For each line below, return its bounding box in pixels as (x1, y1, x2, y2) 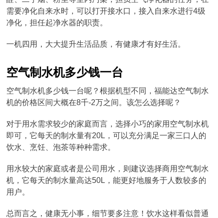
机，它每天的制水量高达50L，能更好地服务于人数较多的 (6, 176, 207, 184)
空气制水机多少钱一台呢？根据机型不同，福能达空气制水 (6, 87, 209, 95)
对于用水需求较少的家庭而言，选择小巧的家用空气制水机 (6, 120, 209, 128)
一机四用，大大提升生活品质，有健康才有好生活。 (6, 40, 186, 48)
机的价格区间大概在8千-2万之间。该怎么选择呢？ (6, 98, 182, 107)
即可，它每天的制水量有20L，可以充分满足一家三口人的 (6, 131, 207, 140)
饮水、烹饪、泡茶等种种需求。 (6, 143, 116, 151)
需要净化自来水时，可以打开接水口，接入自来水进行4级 (6, 7, 206, 15)
